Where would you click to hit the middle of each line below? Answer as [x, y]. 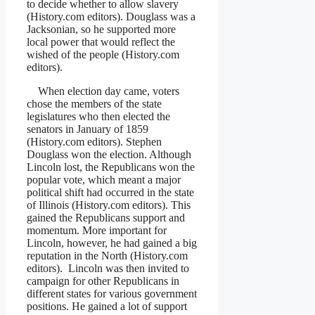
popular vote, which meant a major [104, 179]
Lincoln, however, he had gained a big [112, 243]
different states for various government [112, 293]
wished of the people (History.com [103, 54]
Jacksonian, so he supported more [101, 29]
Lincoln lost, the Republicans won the [111, 167]
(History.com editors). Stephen [94, 141]
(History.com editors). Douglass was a [111, 16]
